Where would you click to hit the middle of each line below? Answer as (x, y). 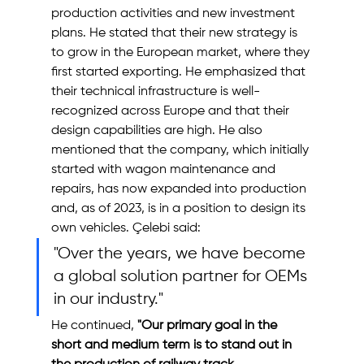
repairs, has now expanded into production (180, 189)
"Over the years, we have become (181, 254)
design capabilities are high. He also (158, 131)
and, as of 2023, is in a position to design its (180, 209)
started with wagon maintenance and (165, 170)
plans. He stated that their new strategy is (175, 33)
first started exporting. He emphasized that (180, 72)
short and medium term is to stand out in (173, 345)
